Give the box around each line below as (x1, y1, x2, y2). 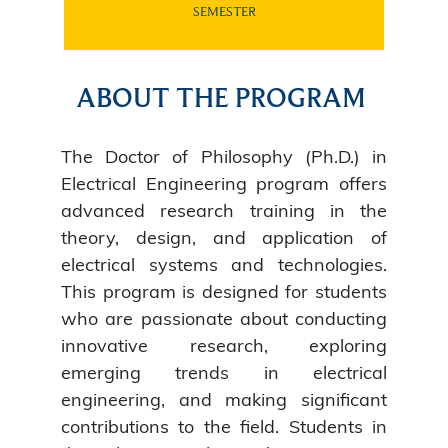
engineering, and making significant (61, 387, 387, 411)
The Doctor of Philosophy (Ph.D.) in (61, 144, 387, 168)
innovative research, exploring (61, 333, 387, 357)
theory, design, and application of (61, 225, 387, 249)
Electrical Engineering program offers (61, 171, 387, 195)
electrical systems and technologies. (61, 252, 387, 276)
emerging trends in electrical (61, 360, 387, 384)
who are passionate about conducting (61, 306, 387, 330)
